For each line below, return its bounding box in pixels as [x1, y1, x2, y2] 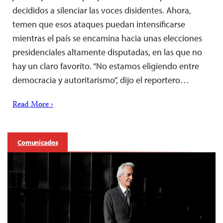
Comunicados [17, 137, 58, 147]
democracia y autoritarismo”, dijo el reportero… [12, 74, 189, 86]
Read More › [12, 98, 53, 111]
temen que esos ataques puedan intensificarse [12, 18, 185, 30]
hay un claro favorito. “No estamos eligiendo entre [12, 60, 199, 72]
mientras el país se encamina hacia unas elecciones [12, 32, 202, 44]
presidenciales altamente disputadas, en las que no [12, 46, 202, 58]
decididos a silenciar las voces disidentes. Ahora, [12, 4, 191, 16]
